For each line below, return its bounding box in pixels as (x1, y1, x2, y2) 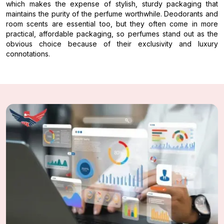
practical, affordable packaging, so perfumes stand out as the (6, 29, 218, 38)
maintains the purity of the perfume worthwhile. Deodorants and (6, 9, 218, 18)
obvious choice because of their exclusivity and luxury (6, 39, 218, 48)
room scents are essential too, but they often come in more (6, 19, 218, 28)
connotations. (6, 49, 50, 58)
